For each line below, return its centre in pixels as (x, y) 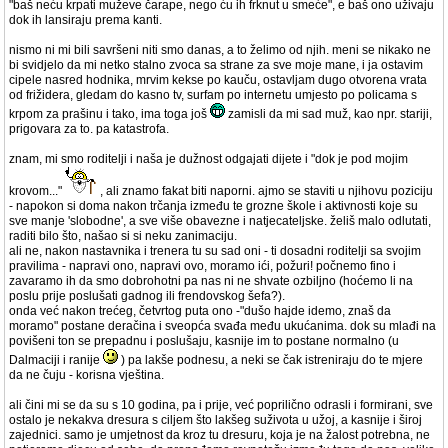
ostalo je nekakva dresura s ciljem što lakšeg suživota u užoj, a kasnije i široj (215, 420)
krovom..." (37, 191)
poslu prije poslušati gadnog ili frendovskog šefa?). (147, 296)
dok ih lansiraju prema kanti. (85, 20)
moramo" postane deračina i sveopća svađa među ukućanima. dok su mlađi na (222, 326)
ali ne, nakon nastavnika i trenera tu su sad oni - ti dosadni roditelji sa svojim (215, 251)
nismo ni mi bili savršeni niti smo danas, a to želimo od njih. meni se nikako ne (220, 50)
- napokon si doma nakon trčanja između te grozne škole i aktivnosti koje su (213, 206)
